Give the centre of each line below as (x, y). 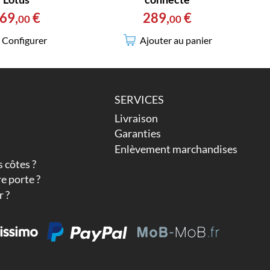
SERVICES (140, 99)
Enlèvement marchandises (176, 149)
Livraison (137, 118)
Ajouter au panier (176, 40)
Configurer (25, 40)
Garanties (138, 133)
